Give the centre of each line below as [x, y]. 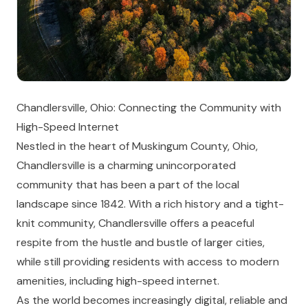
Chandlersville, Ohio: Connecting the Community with [149, 108]
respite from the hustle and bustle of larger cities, [141, 242]
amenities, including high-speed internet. [118, 281]
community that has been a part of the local [128, 185]
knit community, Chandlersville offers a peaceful [135, 223]
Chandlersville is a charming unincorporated [126, 165]
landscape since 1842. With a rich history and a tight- [150, 204]
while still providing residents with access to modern [148, 262]
